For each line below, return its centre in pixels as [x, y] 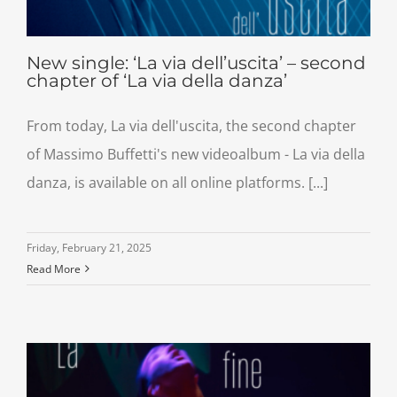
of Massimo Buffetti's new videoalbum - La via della [196, 154]
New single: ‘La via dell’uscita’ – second [196, 62]
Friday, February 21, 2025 [89, 247]
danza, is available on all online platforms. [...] [177, 182]
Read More [54, 269]
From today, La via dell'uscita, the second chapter [191, 125]
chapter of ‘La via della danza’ [157, 80]
